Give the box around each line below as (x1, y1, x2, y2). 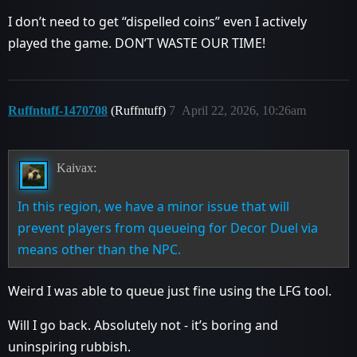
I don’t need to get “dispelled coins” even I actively (8, 12, 307, 30)
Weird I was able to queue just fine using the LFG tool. (8, 281, 331, 300)
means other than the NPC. (18, 240, 182, 258)
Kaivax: (56, 160, 96, 175)
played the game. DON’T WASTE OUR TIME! (8, 33, 265, 52)
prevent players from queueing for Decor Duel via (18, 218, 319, 237)
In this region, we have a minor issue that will (18, 197, 290, 215)
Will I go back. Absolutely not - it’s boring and (8, 316, 278, 334)
